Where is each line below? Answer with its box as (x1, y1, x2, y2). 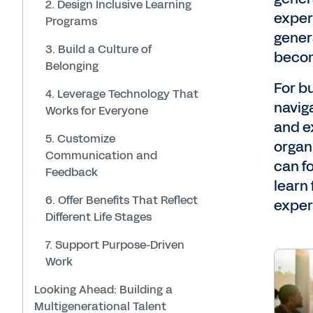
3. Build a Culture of (45, 41, 152, 57)
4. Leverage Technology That (45, 85, 198, 102)
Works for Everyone (45, 102, 148, 119)
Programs (45, 13, 97, 29)
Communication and (45, 147, 157, 163)
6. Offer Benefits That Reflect (45, 191, 198, 208)
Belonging (45, 57, 99, 74)
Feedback (45, 163, 98, 180)
